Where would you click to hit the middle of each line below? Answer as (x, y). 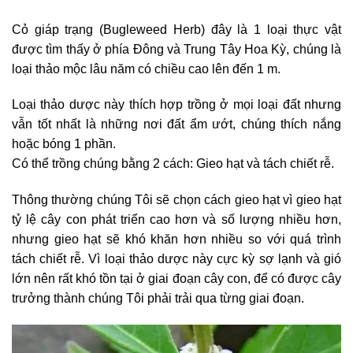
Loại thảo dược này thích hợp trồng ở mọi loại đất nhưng (176, 105)
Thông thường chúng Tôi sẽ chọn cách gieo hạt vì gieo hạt (176, 200)
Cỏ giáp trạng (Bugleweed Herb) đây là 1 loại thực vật (176, 29)
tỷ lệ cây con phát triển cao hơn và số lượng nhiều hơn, (176, 220)
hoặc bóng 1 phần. (64, 144)
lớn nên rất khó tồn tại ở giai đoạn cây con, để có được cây (176, 279)
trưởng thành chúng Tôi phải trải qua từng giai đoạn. (158, 299)
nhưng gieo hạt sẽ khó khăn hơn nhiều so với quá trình (176, 240)
